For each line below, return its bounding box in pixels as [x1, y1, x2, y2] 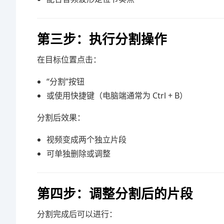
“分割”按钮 [46, 76, 85, 87]
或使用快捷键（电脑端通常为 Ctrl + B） [46, 90, 188, 101]
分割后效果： [37, 112, 85, 123]
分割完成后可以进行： [37, 208, 117, 219]
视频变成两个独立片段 [46, 134, 127, 145]
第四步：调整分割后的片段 [37, 184, 193, 202]
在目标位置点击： [37, 54, 101, 65]
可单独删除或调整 [46, 148, 111, 159]
